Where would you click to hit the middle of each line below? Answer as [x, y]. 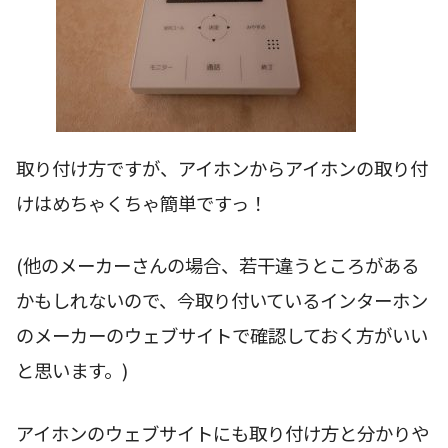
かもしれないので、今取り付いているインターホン [222, 300]
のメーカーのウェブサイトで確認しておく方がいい [222, 335]
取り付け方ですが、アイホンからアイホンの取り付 [222, 167]
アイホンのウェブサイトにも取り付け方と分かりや [222, 432]
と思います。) [72, 370]
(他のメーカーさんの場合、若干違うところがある [217, 265]
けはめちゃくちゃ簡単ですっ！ [141, 202]
